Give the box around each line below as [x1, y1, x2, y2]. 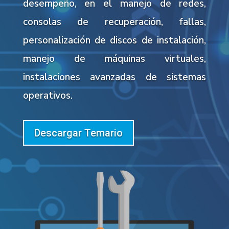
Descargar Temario [34, 127, 123, 139]
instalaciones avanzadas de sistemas [22, 71, 207, 84]
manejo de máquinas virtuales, [22, 52, 207, 65]
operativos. [22, 89, 73, 102]
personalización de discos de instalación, [22, 34, 207, 47]
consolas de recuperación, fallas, [22, 15, 207, 29]
